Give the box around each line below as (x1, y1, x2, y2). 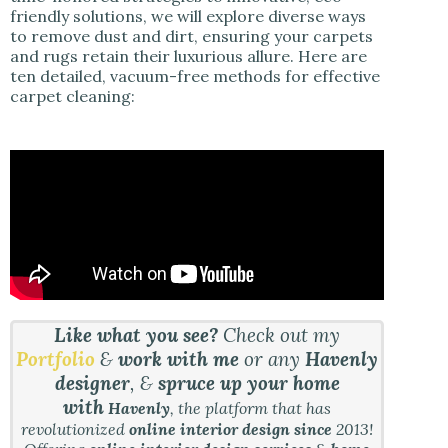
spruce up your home (157, 371, 340, 396)
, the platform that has (170, 398, 332, 419)
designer (54, 371, 130, 396)
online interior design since (129, 419, 337, 440)
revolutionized (21, 419, 130, 440)
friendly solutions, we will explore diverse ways (10, 6, 366, 27)
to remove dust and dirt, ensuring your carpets (10, 26, 373, 47)
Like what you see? (54, 323, 219, 348)
